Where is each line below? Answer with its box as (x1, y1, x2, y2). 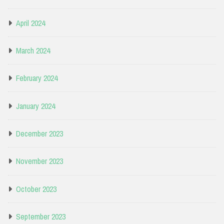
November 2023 (16, 155, 63, 167)
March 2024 (16, 44, 50, 56)
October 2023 (16, 183, 56, 194)
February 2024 (16, 72, 57, 84)
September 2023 (16, 211, 65, 222)
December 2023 (16, 128, 63, 139)
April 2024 (16, 17, 45, 28)
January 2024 (16, 100, 55, 111)
